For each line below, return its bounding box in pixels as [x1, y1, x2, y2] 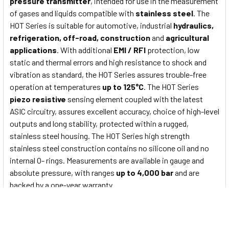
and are [173, 168, 199, 178]
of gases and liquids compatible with [10, 8, 135, 18]
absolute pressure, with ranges [10, 168, 116, 178]
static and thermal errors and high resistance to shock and [10, 57, 207, 67]
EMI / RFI [113, 45, 146, 55]
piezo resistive [10, 94, 66, 104]
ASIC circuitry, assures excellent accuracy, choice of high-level [10, 106, 219, 117]
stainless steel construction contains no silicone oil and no [10, 143, 209, 153]
